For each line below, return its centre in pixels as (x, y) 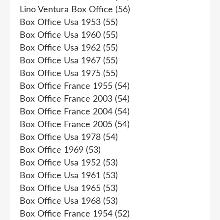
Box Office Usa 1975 (60, 73)
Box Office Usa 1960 (60, 35)
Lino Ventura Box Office (66, 10)
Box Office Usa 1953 (60, 22)
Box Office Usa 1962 (60, 48)
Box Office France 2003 (66, 99)
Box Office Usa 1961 (60, 176)
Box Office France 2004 (66, 112)
